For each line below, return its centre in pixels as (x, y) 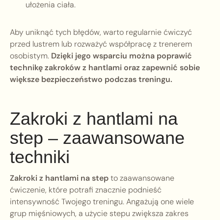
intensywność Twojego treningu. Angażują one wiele (102, 202)
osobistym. (30, 56)
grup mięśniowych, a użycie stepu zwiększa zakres (99, 214)
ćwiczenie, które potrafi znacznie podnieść (86, 190)
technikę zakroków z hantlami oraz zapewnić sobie (105, 68)
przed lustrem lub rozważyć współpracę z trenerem (101, 44)
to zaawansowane (141, 178)
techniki (40, 157)
